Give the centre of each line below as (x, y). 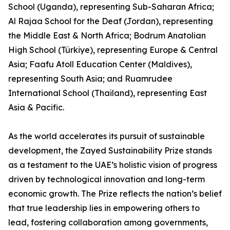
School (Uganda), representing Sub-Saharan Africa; (111, 7)
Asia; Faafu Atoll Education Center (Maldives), (100, 64)
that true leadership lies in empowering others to (104, 208)
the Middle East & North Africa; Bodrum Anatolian (107, 35)
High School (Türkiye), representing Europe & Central (113, 50)
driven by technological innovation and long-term (107, 179)
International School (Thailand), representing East (108, 93)
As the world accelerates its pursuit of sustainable (107, 136)
